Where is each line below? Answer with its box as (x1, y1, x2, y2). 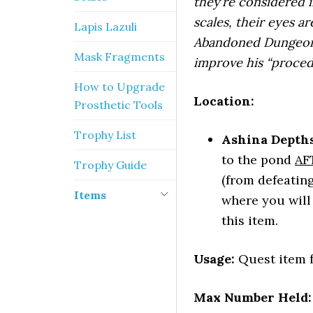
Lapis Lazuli (74, 20, 137, 34)
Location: (194, 93, 254, 109)
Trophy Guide (74, 158, 147, 172)
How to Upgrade (74, 80, 165, 94)
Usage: (194, 251, 235, 267)
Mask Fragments (74, 50, 165, 64)
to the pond (221, 152, 295, 168)
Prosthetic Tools (74, 98, 163, 112)
